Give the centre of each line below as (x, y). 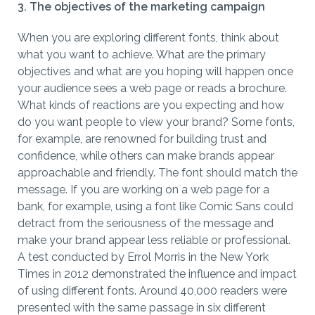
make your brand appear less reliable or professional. (154, 240)
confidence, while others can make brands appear (146, 156)
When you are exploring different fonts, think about (148, 38)
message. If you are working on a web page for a (143, 190)
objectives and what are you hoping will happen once (155, 72)
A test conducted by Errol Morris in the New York (143, 257)
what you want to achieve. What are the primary (142, 55)
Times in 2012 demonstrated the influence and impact (157, 274)
